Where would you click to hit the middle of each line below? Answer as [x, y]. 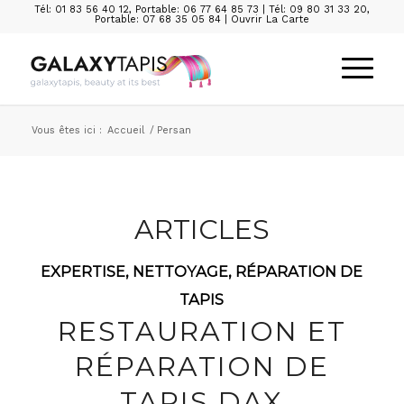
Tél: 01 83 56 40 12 [81, 9]
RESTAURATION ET [202, 331]
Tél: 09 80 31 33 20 [317, 9]
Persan [174, 130]
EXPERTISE [83, 271]
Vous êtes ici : [66, 130]
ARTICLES [202, 230]
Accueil [125, 130]
